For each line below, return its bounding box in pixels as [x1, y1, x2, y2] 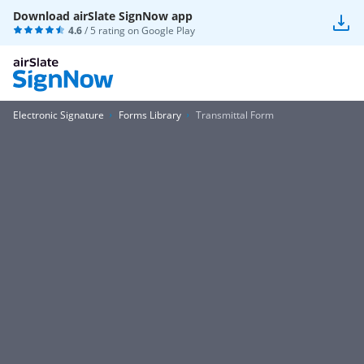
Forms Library [119, 108, 181, 122]
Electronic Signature [13, 108, 104, 122]
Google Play [141, 24, 195, 37]
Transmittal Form [196, 108, 274, 122]
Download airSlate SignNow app [13, 8, 193, 24]
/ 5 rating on [82, 24, 141, 37]
